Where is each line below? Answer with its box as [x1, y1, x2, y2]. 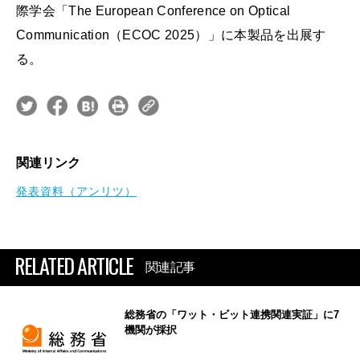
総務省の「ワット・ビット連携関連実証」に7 [125, 308, 339, 321]
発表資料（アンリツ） [16, 184, 137, 198]
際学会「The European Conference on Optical [16, 3, 291, 18]
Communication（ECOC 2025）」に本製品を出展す [16, 27, 326, 42]
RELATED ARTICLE [14, 249, 133, 281]
